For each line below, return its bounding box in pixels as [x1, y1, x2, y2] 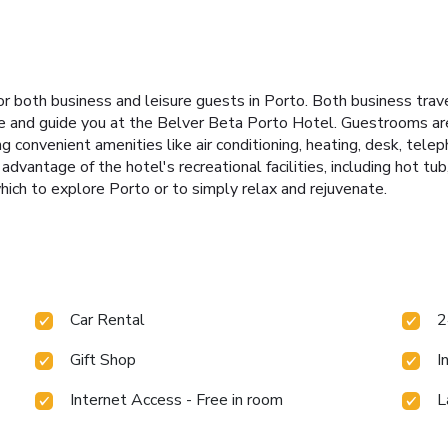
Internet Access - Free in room [70, 388, 284, 411]
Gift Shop [70, 348, 137, 371]
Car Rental [70, 308, 146, 331]
